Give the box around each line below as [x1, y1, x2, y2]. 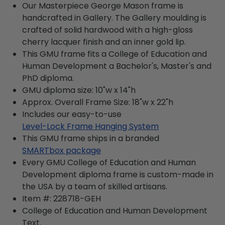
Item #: [22, 193, 53, 204]
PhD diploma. [22, 72, 74, 84]
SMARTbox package [22, 145, 101, 156]
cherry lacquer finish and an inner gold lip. [22, 36, 186, 48]
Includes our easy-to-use [22, 108, 122, 120]
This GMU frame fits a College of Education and [22, 48, 207, 60]
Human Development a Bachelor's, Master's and [22, 60, 211, 72]
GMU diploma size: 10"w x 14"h [22, 84, 136, 96]
